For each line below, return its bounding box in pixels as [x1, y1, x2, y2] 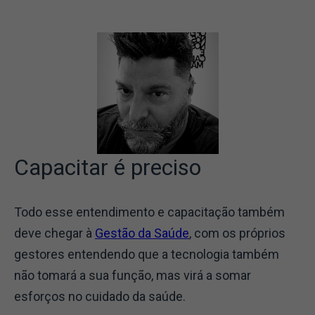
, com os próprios [189, 226, 285, 241]
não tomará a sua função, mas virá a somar [14, 268, 251, 283]
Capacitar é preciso [14, 154, 201, 181]
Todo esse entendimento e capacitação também [14, 205, 285, 220]
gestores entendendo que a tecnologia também [14, 247, 279, 262]
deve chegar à [14, 226, 95, 241]
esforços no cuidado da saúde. [14, 289, 191, 304]
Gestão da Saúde [95, 226, 189, 241]
